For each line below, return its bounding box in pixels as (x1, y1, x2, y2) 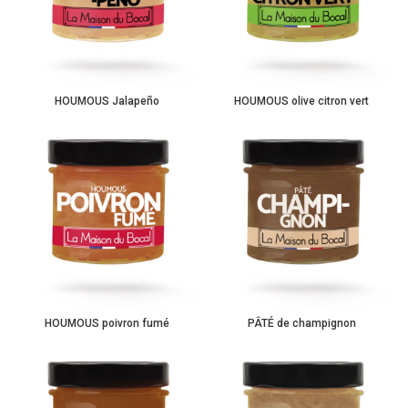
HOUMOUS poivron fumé (44, 317, 169, 330)
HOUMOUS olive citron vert (234, 95, 369, 107)
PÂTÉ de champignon (247, 317, 356, 330)
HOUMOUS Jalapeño (54, 95, 159, 107)
